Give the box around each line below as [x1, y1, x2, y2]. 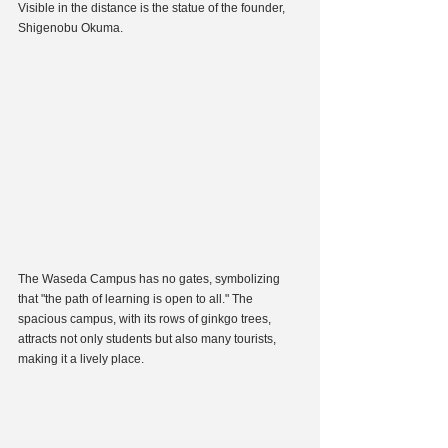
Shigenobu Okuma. [18, 20, 123, 35]
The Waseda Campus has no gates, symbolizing [18, 271, 283, 286]
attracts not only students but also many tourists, [18, 331, 279, 346]
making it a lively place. [18, 351, 144, 366]
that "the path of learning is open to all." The [18, 291, 256, 306]
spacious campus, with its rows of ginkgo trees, [18, 311, 274, 326]
